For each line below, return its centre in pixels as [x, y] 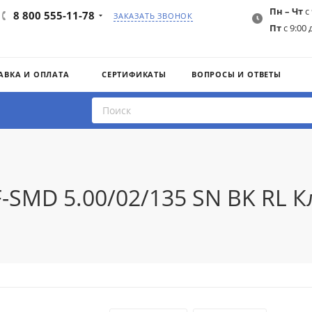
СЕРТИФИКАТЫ [134, 74]
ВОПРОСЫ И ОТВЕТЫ [236, 74]
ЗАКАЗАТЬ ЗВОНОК [153, 16]
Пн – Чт [286, 11]
